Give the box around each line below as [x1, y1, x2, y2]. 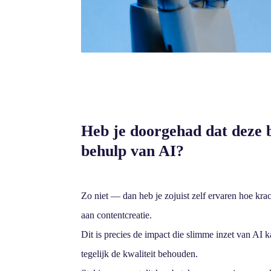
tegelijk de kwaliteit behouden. [81, 249, 198, 260]
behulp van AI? [81, 142, 184, 160]
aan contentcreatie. [81, 210, 152, 221]
